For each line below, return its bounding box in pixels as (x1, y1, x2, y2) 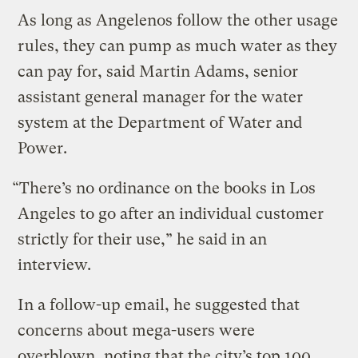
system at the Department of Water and (18, 113, 303, 133)
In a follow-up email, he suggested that (18, 296, 300, 315)
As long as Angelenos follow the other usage (18, 11, 339, 30)
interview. (18, 256, 92, 275)
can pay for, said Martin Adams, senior (18, 62, 299, 82)
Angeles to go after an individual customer (18, 205, 324, 224)
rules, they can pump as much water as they (18, 37, 338, 56)
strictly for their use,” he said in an (18, 230, 268, 249)
